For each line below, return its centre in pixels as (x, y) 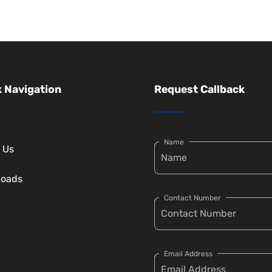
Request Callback (199, 90)
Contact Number (192, 198)
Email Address (188, 254)
